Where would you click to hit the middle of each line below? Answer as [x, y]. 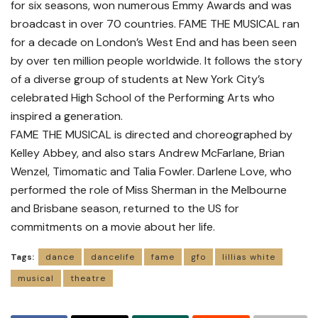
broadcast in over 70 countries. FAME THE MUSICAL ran [155, 24]
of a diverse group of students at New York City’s [138, 79]
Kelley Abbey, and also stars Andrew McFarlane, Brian [148, 153]
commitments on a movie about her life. [113, 227]
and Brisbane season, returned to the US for [125, 209]
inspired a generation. [67, 116]
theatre [88, 279]
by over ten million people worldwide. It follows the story [157, 61]
